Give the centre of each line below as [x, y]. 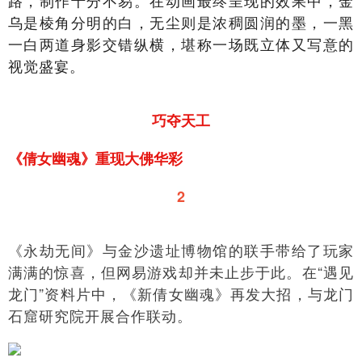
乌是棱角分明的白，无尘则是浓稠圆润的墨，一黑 [181, 22]
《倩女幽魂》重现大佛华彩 [95, 158]
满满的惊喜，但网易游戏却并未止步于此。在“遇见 [181, 271]
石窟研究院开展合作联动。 [100, 315]
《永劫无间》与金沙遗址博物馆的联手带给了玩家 [181, 250]
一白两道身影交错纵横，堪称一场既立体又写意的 [181, 44]
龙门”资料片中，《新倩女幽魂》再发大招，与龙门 [181, 293]
